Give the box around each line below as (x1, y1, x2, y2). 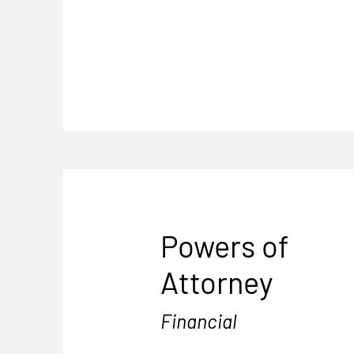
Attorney (160, 264, 273, 300)
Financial (160, 309, 237, 333)
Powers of (160, 228, 289, 264)
